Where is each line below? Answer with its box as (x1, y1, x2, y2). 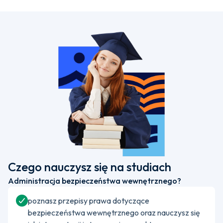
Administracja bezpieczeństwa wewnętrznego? (8, 176, 181, 186)
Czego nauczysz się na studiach (8, 159, 171, 174)
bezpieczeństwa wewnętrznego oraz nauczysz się (28, 208, 200, 218)
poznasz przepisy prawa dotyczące (28, 196, 149, 206)
